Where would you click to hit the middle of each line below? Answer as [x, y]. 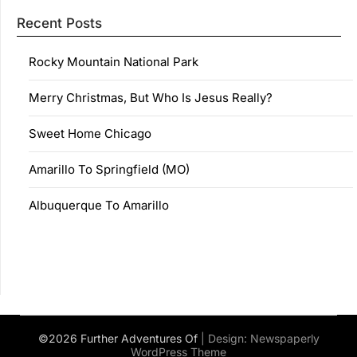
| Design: [225, 338]
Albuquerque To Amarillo [99, 205]
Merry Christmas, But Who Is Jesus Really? [151, 97]
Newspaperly [284, 338]
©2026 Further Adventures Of [119, 338]
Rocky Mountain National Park [114, 61]
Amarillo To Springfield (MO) [109, 169]
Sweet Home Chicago [90, 133]
